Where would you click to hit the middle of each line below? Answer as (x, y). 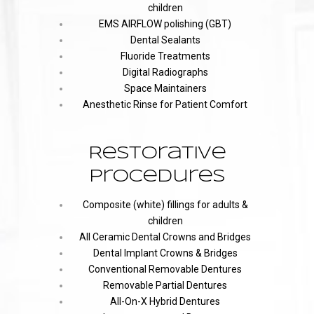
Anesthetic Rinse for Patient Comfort (165, 104)
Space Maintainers (165, 88)
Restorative (157, 153)
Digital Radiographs (165, 72)
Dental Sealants (165, 40)
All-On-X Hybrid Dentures (165, 301)
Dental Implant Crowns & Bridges (165, 253)
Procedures (157, 177)
